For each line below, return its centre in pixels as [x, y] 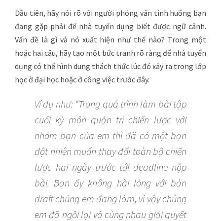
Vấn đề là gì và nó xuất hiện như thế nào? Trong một [110, 40]
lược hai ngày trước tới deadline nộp [110, 167]
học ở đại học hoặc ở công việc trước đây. [82, 80]
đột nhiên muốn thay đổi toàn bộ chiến [110, 151]
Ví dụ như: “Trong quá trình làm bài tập [110, 104]
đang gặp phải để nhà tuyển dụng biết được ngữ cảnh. [110, 26]
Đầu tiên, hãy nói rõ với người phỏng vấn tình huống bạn [110, 13]
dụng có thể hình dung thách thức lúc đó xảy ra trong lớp [110, 66]
